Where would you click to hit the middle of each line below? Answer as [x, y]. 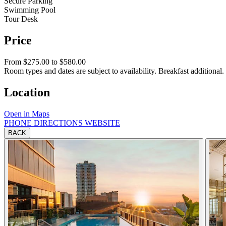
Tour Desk [21, 19]
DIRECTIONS [59, 123]
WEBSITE [102, 123]
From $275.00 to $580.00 [45, 62]
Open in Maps [27, 114]
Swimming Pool [30, 10]
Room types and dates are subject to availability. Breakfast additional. [114, 71]
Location [27, 92]
